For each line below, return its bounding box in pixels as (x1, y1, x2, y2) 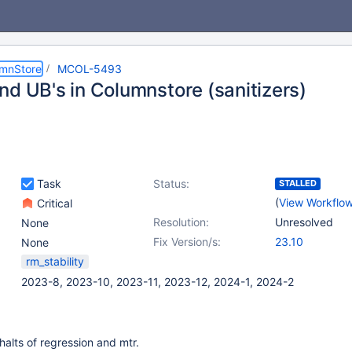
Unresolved (275, 215, 333, 229)
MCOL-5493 (57, 62, 122, 75)
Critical (34, 196, 72, 210)
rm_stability (26, 255, 84, 268)
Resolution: (153, 215, 209, 229)
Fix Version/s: (153, 235, 221, 248)
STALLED (279, 178, 317, 189)
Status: (153, 177, 189, 190)
